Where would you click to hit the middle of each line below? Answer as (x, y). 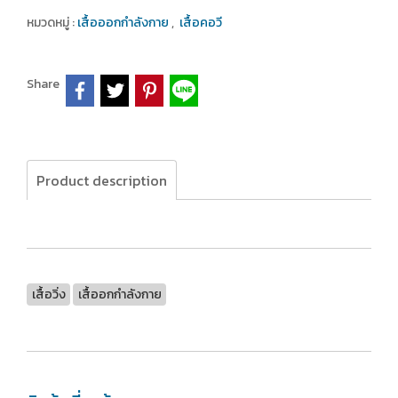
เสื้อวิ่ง (48, 294)
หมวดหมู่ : (52, 23)
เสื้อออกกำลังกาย (124, 23)
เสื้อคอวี (201, 23)
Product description (102, 180)
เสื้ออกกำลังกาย (119, 294)
